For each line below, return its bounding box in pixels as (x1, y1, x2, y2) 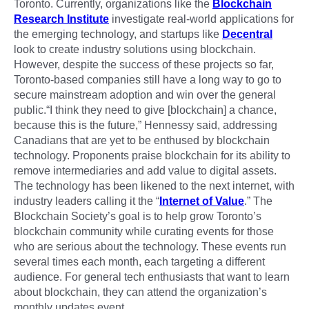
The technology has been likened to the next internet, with (14, 179, 295, 192)
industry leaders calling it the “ (14, 195, 159, 207)
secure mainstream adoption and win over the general (14, 88, 276, 101)
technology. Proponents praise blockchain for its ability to (14, 149, 290, 161)
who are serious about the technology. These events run (14, 240, 286, 252)
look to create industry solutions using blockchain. (14, 43, 256, 55)
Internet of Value (159, 195, 244, 207)
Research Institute (14, 12, 109, 25)
